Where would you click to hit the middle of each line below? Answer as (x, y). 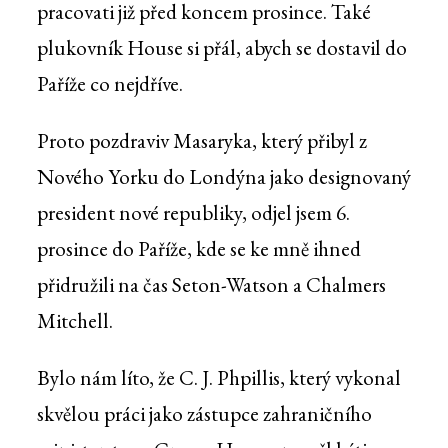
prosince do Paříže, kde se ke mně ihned (198, 249)
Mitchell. (74, 321)
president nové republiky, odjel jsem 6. (193, 213)
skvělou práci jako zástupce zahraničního (204, 414)
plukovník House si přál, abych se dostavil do (221, 48)
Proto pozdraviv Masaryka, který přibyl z (201, 141)
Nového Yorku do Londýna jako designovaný (223, 177)
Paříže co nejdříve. (109, 84)
